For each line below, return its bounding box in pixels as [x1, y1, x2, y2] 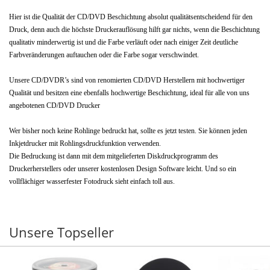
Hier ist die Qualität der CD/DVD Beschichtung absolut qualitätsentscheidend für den [9, 13, 253, 22]
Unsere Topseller [9, 223, 114, 241]
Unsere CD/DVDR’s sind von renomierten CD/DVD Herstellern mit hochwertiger [9, 76, 245, 85]
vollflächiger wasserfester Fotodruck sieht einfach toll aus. [9, 177, 175, 186]
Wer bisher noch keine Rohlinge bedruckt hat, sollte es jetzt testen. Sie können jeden [9, 127, 247, 136]
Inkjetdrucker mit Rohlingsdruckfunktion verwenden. [9, 139, 161, 148]
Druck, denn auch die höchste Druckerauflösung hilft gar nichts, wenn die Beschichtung [9, 25, 260, 34]
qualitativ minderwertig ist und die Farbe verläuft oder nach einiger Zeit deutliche [9, 38, 238, 47]
